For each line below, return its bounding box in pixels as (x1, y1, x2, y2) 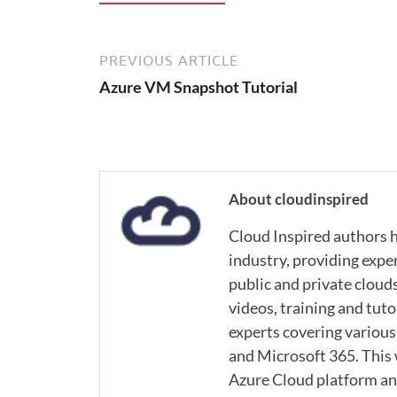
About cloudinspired (229, 189, 369, 208)
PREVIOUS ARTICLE (99, 51, 238, 68)
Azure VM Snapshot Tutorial (99, 76, 298, 97)
